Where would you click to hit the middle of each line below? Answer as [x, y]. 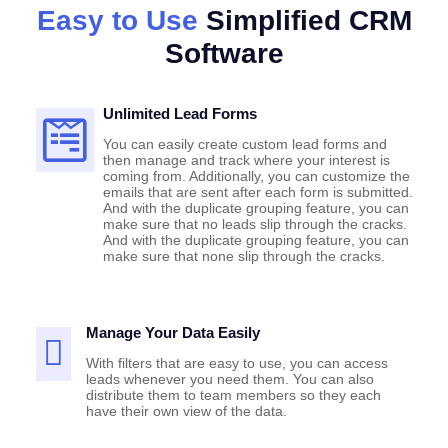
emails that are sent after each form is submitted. [258, 192]
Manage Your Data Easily [173, 333]
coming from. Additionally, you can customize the [256, 176]
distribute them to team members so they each [233, 395]
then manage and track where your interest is [246, 160]
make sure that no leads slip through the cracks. [255, 224]
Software [224, 54]
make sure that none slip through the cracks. [244, 256]
